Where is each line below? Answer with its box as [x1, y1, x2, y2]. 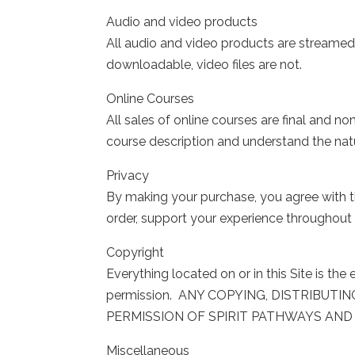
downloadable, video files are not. [106, 56, 303, 72]
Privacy [106, 167, 150, 183]
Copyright [106, 244, 165, 260]
